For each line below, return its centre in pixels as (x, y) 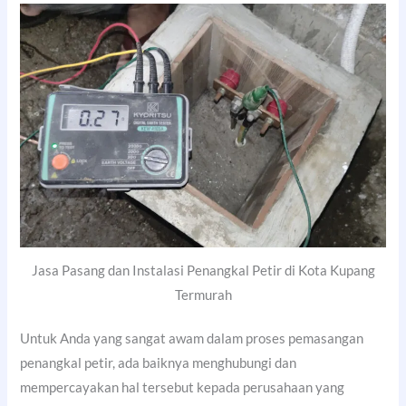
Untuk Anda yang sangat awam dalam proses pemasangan (192, 339)
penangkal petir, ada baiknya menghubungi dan (159, 363)
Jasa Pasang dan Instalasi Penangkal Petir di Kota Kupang (203, 270)
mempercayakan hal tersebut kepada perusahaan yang (183, 388)
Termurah (203, 295)
